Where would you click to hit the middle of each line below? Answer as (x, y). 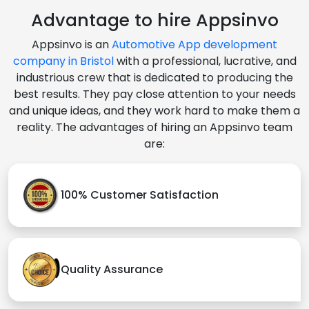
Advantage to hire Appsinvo (154, 20)
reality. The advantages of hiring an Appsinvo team (154, 127)
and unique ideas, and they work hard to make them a (154, 110)
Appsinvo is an (72, 44)
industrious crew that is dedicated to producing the (154, 77)
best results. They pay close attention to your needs (154, 94)
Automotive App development (195, 44)
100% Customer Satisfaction (140, 195)
